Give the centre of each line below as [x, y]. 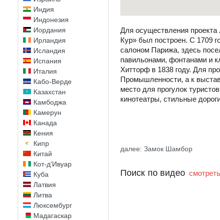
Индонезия [51, 20]
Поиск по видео [153, 173]
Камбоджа [50, 102]
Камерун [47, 112]
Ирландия [50, 40]
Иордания [50, 30]
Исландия [49, 51]
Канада [45, 123]
